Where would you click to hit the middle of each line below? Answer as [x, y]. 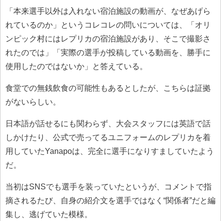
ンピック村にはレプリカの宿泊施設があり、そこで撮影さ [108, 38]
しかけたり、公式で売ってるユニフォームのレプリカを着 [108, 137]
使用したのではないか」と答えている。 [76, 66]
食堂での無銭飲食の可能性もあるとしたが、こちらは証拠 [108, 88]
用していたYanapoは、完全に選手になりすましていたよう [110, 151]
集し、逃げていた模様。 [49, 214]
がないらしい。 [33, 102]
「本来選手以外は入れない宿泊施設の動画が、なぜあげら [108, 11]
